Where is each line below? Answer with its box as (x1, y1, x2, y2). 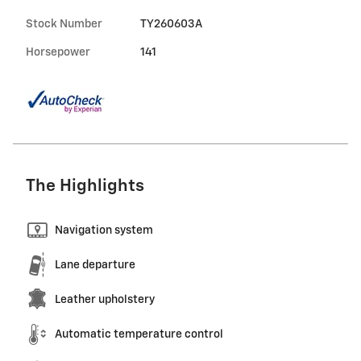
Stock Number (26, 18, 102, 30)
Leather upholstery (55, 293, 155, 305)
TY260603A (139, 18, 202, 30)
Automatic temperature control (55, 328, 223, 340)
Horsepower (26, 46, 90, 58)
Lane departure (55, 259, 135, 271)
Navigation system (55, 224, 153, 236)
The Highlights (26, 177, 144, 195)
